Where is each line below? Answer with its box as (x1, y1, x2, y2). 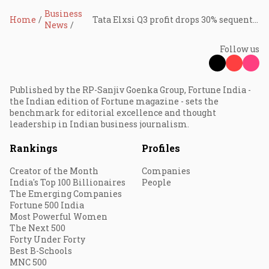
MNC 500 (10, 256, 47, 268)
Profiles (142, 142, 180, 154)
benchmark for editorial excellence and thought (10, 107, 216, 118)
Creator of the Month (10, 165, 98, 177)
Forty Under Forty (10, 234, 85, 245)
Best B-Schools (10, 245, 72, 256)
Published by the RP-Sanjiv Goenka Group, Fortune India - (10, 84, 251, 95)
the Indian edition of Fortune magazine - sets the (10, 95, 219, 107)
